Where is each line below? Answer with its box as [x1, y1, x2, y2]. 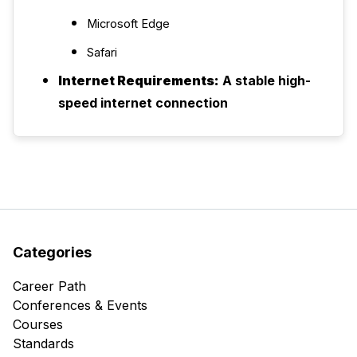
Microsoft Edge [87, 17, 170, 31]
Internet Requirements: [58, 73, 219, 88]
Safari [87, 45, 117, 60]
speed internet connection [58, 95, 228, 111]
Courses [13, 316, 63, 332]
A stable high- [219, 73, 311, 88]
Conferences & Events [13, 297, 147, 313]
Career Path [13, 278, 86, 294]
